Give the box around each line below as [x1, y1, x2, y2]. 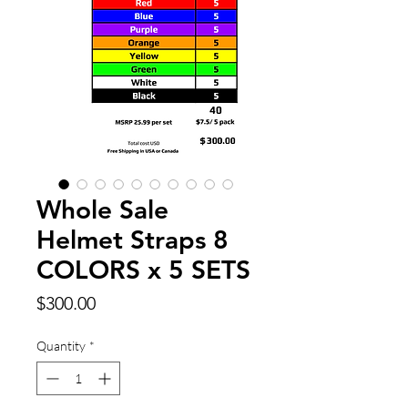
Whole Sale [36, 193, 168, 225]
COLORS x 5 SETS [36, 253, 250, 285]
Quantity [36, 337, 86, 353]
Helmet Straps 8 [36, 223, 229, 255]
